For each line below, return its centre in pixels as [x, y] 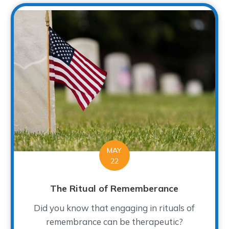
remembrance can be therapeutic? [114, 222]
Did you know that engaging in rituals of [114, 208]
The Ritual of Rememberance [114, 189]
